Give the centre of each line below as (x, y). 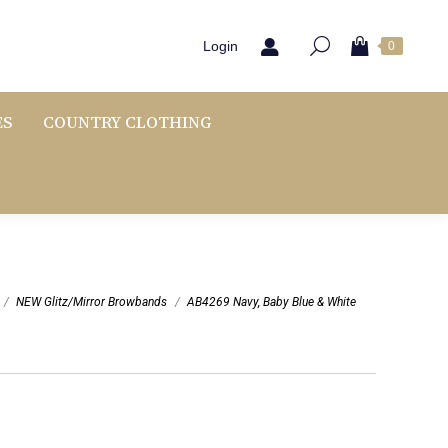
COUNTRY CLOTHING (127, 122)
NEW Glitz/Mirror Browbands (91, 301)
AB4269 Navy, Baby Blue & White (271, 301)
